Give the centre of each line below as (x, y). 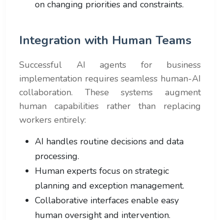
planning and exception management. (110, 185)
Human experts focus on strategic (102, 171)
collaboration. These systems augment (110, 92)
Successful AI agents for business (110, 65)
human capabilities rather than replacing (110, 106)
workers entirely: (53, 120)
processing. (57, 156)
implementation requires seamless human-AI (110, 78)
